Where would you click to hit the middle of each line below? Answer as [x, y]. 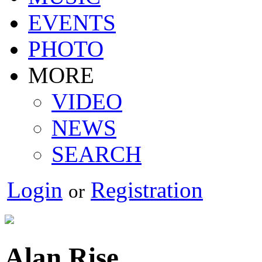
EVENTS [72, 22]
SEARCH [96, 154]
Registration [147, 189]
